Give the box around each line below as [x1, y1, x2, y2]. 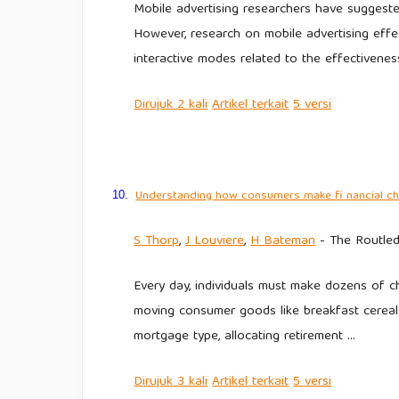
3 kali [173, 370, 208, 394]
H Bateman [250, 229, 316, 253]
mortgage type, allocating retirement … [134, 324, 356, 348]
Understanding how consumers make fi [135, 186, 347, 208]
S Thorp [134, 229, 180, 253]
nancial [346, 186, 384, 208]
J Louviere [185, 229, 245, 253]
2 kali [173, 94, 208, 118]
